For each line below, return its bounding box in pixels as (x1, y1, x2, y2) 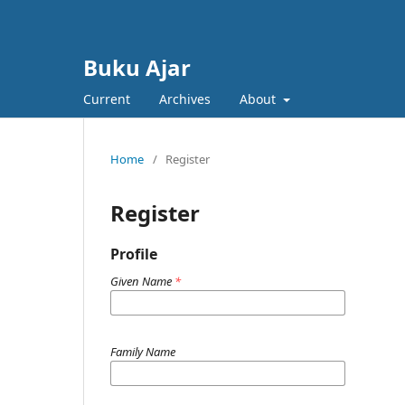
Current (83, 90, 130, 108)
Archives (159, 90, 211, 108)
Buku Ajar (83, 52, 191, 82)
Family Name (110, 344, 175, 360)
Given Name (110, 273, 174, 289)
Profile (110, 244, 157, 264)
